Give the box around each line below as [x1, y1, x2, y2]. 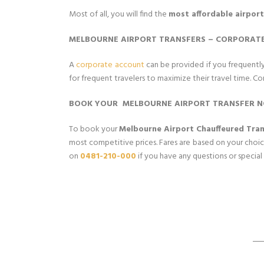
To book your [69, 123, 120, 136]
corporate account [76, 58, 144, 72]
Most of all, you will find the [69, 8, 169, 21]
